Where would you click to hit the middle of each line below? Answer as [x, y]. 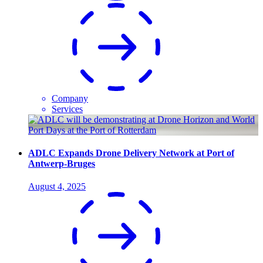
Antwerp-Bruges [62, 164]
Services [67, 109]
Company [70, 98]
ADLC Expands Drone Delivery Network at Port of [131, 153]
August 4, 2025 [57, 187]
